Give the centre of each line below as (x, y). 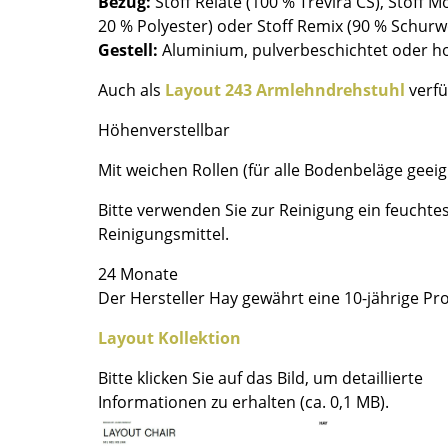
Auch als (131, 90)
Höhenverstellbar (164, 130)
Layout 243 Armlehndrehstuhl (285, 90)
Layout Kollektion (169, 338)
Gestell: (128, 50)
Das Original (345, 51)
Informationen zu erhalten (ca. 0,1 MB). (243, 402)
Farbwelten (341, 23)
